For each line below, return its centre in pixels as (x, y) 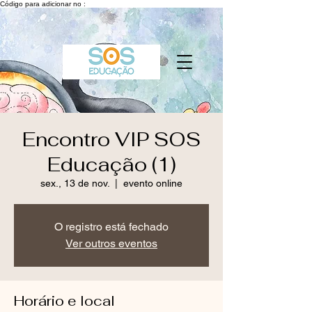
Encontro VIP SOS (111, 139)
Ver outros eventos (111, 243)
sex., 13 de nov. (75, 183)
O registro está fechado (111, 227)
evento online (153, 183)
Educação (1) (111, 164)
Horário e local (64, 301)
